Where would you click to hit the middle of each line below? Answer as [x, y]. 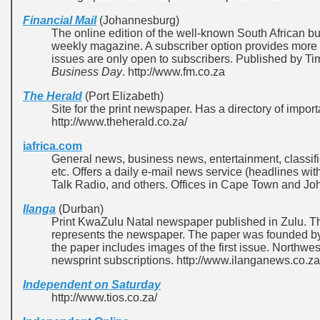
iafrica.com [52, 146]
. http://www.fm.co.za [174, 72]
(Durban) [80, 209]
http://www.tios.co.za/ [104, 297]
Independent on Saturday [92, 285]
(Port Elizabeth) [124, 96]
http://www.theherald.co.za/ [119, 122]
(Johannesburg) [138, 20]
